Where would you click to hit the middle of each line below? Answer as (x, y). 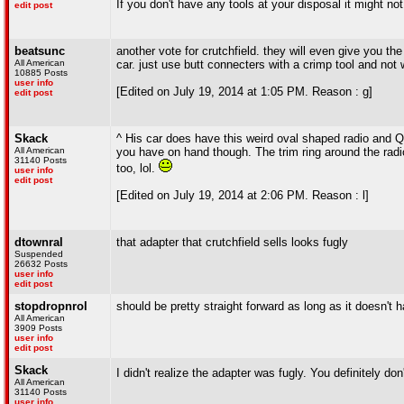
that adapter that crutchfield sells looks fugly (232, 242)
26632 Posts (41, 264)
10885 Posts (41, 73)
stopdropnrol (51, 306)
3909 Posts (38, 328)
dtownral (39, 242)
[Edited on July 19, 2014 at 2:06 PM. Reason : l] (243, 195)
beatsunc (40, 51)
